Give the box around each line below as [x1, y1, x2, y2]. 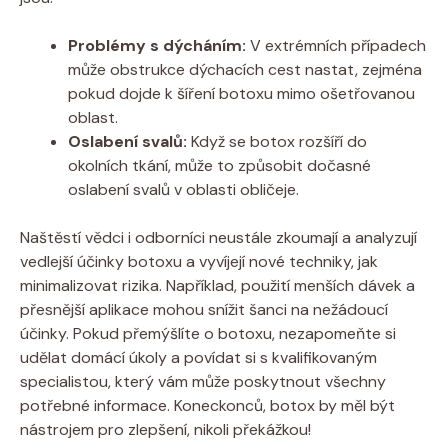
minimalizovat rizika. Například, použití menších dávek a [20, 274, 415, 296]
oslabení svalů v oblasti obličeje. [68, 178, 299, 200]
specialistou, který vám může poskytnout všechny [20, 370, 386, 392]
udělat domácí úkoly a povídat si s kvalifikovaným [20, 346, 377, 368]
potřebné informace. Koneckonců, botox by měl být [20, 394, 395, 416]
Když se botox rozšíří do [187, 130, 367, 152]
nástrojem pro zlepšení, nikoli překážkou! [20, 418, 311, 440]
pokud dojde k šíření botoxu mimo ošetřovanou [68, 82, 415, 104]
